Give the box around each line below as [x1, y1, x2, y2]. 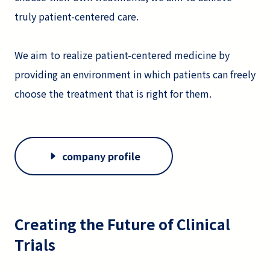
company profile [61, 148, 140, 163]
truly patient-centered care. [14, 8, 139, 24]
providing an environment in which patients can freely [14, 66, 256, 81]
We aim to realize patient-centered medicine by [14, 47, 230, 62]
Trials [14, 233, 55, 255]
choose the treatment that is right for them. [14, 86, 212, 101]
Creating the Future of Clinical [14, 213, 230, 234]
